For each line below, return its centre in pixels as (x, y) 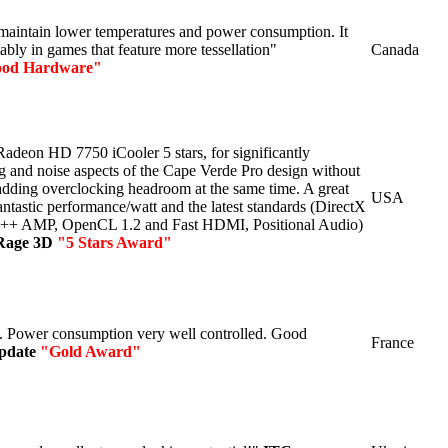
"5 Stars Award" (114, 242)
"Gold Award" (90, 351)
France (392, 342)
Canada (395, 49)
